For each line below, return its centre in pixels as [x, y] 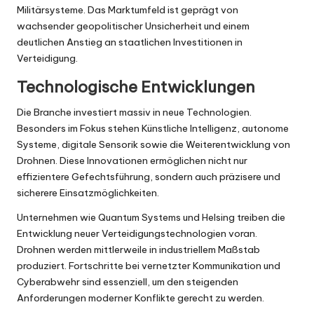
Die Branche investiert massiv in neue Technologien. [134, 112]
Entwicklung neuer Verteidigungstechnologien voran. [137, 234]
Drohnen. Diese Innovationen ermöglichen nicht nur [132, 161]
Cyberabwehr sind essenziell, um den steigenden [128, 282]
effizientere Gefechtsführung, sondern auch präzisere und [149, 177]
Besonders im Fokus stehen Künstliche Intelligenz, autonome [153, 129]
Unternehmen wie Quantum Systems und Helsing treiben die [151, 218]
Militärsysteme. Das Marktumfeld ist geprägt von [128, 10]
